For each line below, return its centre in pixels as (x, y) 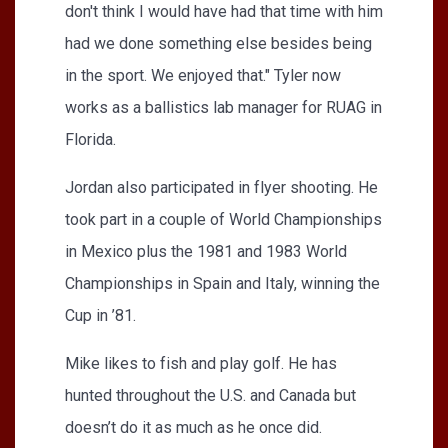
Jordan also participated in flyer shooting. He (221, 187)
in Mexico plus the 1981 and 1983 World (206, 251)
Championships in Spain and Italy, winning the (222, 283)
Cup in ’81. (100, 315)
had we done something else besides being (218, 43)
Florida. (90, 139)
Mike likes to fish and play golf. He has (201, 363)
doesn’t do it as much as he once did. (193, 427)
